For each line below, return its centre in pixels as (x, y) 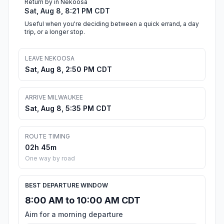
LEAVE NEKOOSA (50, 58)
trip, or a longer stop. (55, 32)
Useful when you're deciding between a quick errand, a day (112, 24)
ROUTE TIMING (47, 136)
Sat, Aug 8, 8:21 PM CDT (67, 11)
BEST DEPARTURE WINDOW (66, 185)
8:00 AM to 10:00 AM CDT (83, 200)
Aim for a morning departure (74, 214)
